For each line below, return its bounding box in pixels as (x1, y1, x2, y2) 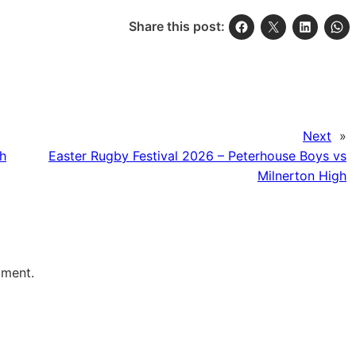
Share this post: (129, 18, 225, 35)
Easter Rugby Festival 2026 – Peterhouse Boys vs (48, 148, 346, 164)
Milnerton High (257, 168, 346, 184)
